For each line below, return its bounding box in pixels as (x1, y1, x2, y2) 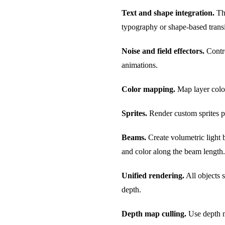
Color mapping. (122, 84, 175, 93)
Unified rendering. (122, 171, 184, 180)
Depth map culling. (122, 209, 186, 218)
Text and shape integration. (122, 8, 214, 17)
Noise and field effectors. (122, 46, 204, 55)
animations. (122, 60, 158, 69)
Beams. (122, 133, 146, 142)
